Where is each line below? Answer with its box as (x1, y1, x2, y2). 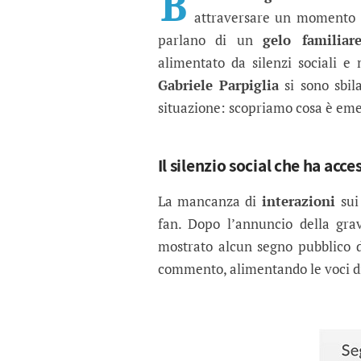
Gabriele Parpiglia (157, 76, 280, 95)
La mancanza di (157, 192, 256, 211)
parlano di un (157, 31, 263, 50)
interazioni (255, 192, 341, 211)
